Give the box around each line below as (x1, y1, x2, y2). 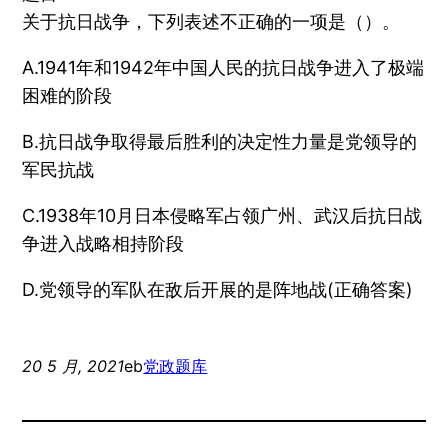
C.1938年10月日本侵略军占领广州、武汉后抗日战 (22, 204, 423, 226)
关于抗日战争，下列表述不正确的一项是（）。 (22, 10, 401, 32)
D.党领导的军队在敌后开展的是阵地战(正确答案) (22, 278, 414, 300)
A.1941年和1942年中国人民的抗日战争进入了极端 (22, 56, 425, 78)
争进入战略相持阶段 (22, 232, 185, 254)
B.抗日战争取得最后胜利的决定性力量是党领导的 (22, 130, 418, 152)
